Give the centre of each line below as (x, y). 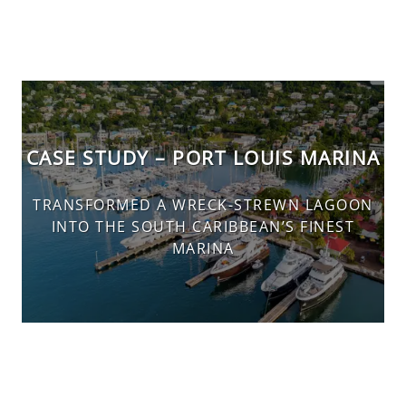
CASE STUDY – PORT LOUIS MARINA (203, 157)
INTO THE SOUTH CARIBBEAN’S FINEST (203, 227)
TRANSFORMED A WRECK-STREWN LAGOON (203, 205)
